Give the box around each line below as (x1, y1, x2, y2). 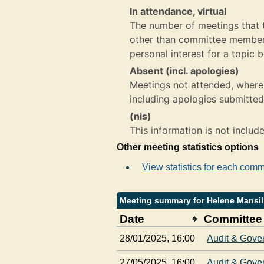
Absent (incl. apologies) (130, 65, 240, 77)
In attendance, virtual (130, 5, 227, 17)
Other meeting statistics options (117, 142, 259, 152)
